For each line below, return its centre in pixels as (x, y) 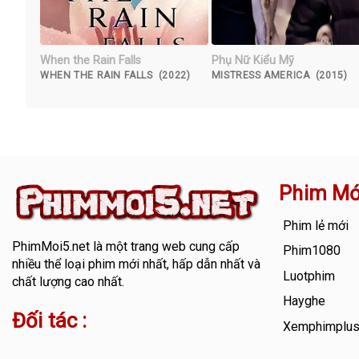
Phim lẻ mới (316, 225)
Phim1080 (312, 251)
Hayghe (305, 301)
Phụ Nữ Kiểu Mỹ (252, 61)
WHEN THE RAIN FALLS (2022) (115, 75)
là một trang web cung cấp (164, 247)
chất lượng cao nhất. (68, 282)
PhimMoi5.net (50, 247)
